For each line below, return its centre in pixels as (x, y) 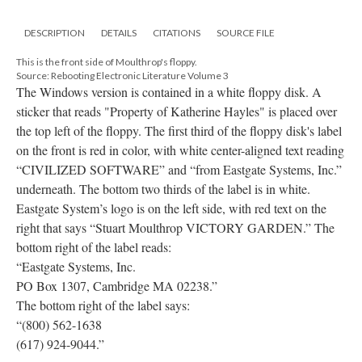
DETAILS (119, 32)
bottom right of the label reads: (94, 246)
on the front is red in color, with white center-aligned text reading (180, 149)
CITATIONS (177, 32)
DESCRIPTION (55, 32)
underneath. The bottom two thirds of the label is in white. (163, 188)
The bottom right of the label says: (103, 305)
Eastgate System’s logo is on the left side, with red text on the (171, 208)
